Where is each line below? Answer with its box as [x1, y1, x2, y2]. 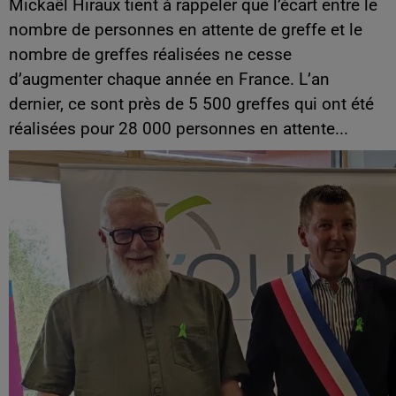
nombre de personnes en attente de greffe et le [9, 20, 362, 41]
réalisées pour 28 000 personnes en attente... [9, 119, 348, 140]
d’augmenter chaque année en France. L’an [9, 70, 330, 90]
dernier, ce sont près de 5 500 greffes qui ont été [9, 95, 374, 115]
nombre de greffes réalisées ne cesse [9, 45, 292, 65]
